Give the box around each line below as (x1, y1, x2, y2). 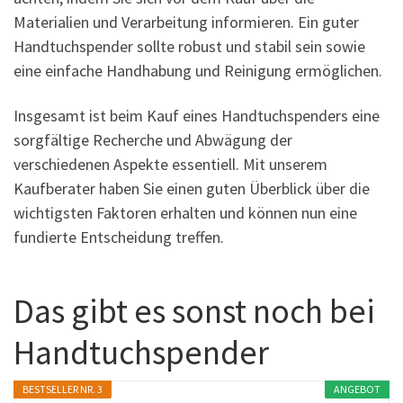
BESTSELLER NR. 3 (22, 382, 103, 397)
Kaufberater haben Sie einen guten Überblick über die (13, 177, 370, 199)
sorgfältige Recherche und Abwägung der (13, 129, 292, 150)
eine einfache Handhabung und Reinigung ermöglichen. (13, 60, 382, 82)
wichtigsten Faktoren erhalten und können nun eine (13, 201, 357, 223)
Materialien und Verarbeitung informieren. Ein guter (13, 12, 359, 33)
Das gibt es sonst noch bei (13, 290, 375, 333)
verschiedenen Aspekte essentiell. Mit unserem (13, 153, 327, 175)
